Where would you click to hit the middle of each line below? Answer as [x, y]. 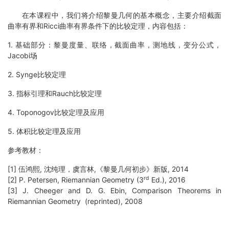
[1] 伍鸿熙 [24, 169]
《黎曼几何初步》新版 [132, 169]
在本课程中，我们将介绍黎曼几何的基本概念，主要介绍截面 [122, 15]
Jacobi [19, 56]
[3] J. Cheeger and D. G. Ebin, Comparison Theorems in [114, 191]
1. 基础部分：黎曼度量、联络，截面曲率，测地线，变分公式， [114, 45]
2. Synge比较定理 [37, 75]
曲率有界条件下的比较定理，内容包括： [124, 26]
